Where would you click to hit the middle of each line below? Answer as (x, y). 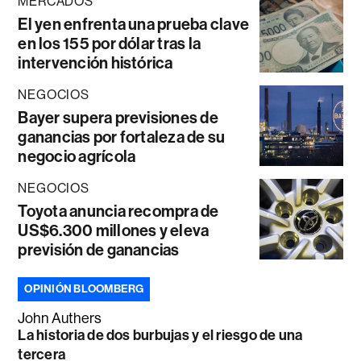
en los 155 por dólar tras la (110, 43)
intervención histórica (95, 62)
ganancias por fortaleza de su (122, 137)
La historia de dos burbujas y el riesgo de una (160, 335)
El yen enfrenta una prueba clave (134, 24)
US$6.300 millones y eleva (114, 230)
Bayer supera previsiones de (118, 117)
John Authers (60, 318)
